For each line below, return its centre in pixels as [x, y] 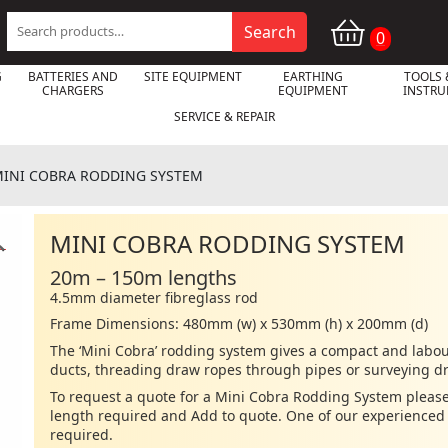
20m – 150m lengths [143, 277]
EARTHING [312, 76]
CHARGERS [72, 90]
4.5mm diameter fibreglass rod [154, 297]
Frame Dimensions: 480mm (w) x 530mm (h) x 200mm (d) [239, 323]
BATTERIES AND [72, 76]
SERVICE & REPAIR [224, 116]
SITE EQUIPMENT [192, 76]
